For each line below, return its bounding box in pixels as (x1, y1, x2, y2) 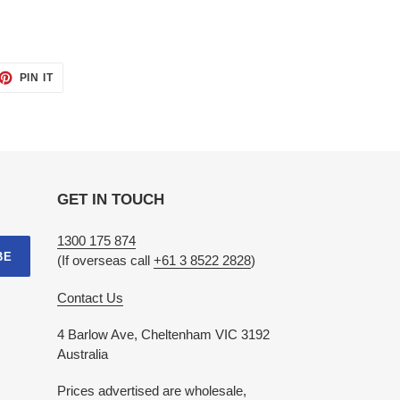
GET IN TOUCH (56, 191, 164, 209)
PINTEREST (53, 90, 121, 104)
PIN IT (19, 71, 54, 85)
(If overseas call (56, 253, 154, 269)
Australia (56, 346, 108, 362)
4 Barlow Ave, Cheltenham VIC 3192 (56, 327, 270, 343)
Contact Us (56, 289, 123, 305)
